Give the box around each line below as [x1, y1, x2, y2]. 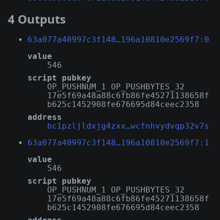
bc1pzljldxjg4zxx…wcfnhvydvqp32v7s [47, 121, 209, 131]
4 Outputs [8, 10, 66, 27]
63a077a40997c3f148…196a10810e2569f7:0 [27, 34, 209, 44]
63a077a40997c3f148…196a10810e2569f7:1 [27, 137, 209, 147]
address [27, 112, 62, 122]
